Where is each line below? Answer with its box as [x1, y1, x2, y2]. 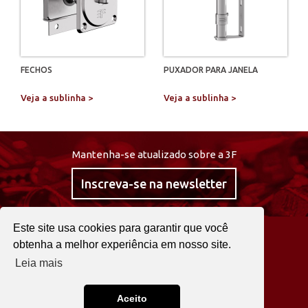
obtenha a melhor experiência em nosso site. [13, 238, 232, 250]
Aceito [117, 293, 147, 305]
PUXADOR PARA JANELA [164, 65, 258, 74]
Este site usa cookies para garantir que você [13, 221, 229, 234]
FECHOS [21, 65, 52, 74]
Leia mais [15, 257, 63, 269]
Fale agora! [193, 263, 251, 276]
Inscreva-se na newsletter [81, 177, 227, 190]
